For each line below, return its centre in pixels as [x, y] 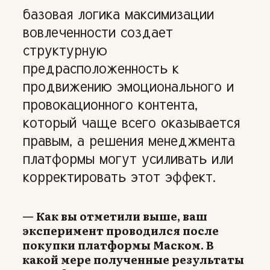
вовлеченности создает [98, 31]
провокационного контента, [110, 103]
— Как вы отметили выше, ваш [115, 216]
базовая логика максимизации [118, 13]
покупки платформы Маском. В [118, 245]
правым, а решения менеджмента [129, 140]
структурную [65, 49]
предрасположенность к [101, 67]
